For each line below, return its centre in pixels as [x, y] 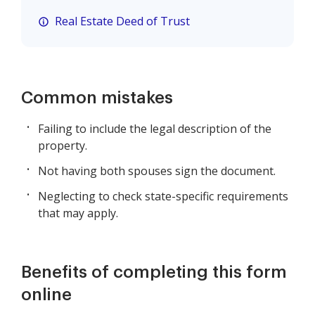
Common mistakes [97, 98]
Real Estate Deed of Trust [122, 21]
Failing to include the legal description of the [155, 129]
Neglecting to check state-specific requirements [163, 197]
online [46, 295]
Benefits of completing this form [154, 272]
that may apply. [78, 213]
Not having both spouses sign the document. [157, 171]
